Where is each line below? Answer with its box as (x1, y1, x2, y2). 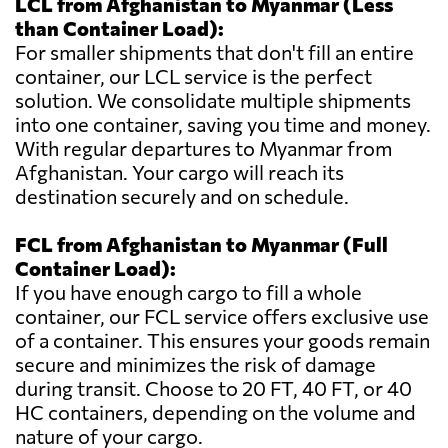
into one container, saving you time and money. (15, 112, 431, 137)
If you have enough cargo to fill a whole (15, 280, 362, 305)
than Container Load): (15, 16, 224, 41)
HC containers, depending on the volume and (15, 400, 416, 425)
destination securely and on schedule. (15, 184, 349, 209)
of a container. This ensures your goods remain (15, 328, 430, 353)
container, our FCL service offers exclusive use (15, 304, 429, 329)
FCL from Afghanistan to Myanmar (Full (15, 232, 388, 257)
